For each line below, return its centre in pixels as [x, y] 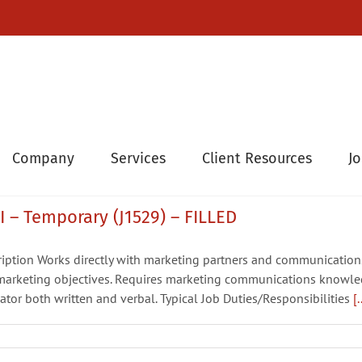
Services [138, 158]
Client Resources [257, 158]
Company [43, 158]
